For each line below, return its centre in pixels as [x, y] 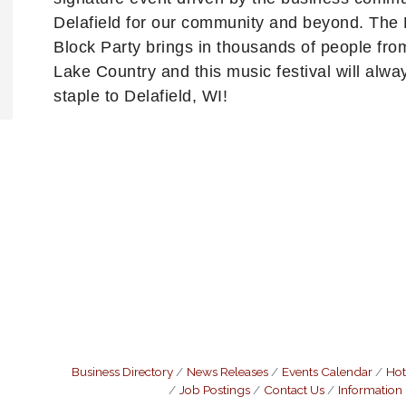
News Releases [227, 372]
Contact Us [294, 390]
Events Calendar [327, 372]
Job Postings [215, 390]
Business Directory [122, 372]
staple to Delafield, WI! [145, 96]
